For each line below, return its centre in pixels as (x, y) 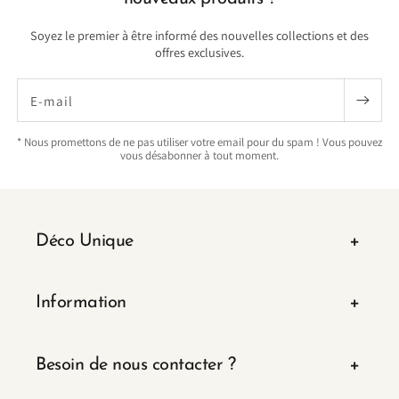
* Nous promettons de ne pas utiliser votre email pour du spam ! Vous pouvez (199, 142)
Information (81, 303)
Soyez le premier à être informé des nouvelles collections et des (199, 35)
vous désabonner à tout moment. (199, 155)
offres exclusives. (199, 52)
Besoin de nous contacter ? (135, 365)
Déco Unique (85, 241)
